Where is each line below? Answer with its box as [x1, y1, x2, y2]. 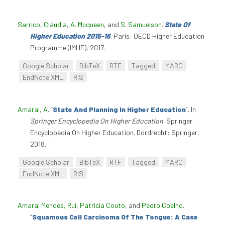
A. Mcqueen [70, 20, 104, 29]
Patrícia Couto [80, 201, 125, 210]
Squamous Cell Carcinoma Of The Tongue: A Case [32, 212, 198, 221]
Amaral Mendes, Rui [18, 201, 76, 210]
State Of [165, 20, 190, 29]
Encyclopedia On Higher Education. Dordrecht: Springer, [30, 128, 199, 137]
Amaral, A [18, 104, 48, 114]
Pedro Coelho [142, 201, 183, 210]
